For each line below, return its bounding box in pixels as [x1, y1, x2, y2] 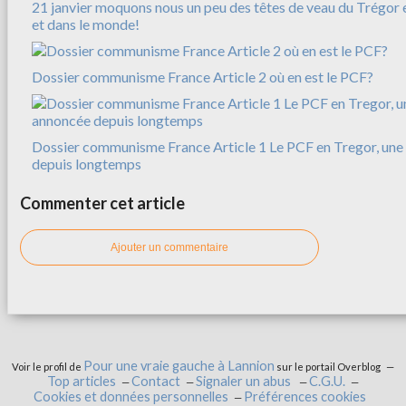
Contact [131, 372, 180, 389]
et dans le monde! [32, 14, 140, 33]
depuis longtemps [32, 154, 141, 172]
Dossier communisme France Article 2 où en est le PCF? [32, 67, 373, 85]
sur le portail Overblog [275, 360, 381, 372]
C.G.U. [309, 372, 345, 389]
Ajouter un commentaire [111, 240, 228, 254]
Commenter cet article [20, 192, 185, 213]
